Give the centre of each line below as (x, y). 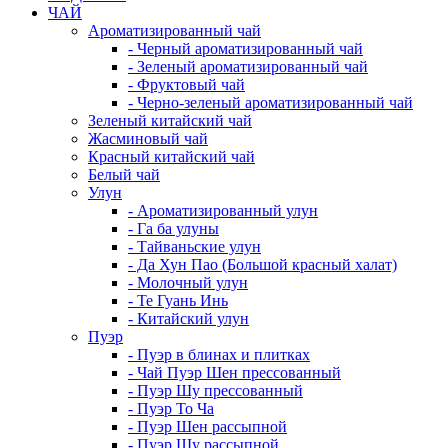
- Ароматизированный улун (223, 210)
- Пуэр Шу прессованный (215, 390)
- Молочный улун (188, 282)
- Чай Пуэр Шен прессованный (234, 372)
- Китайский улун (188, 318)
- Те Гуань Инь (178, 300)
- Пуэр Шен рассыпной (207, 426)
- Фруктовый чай (186, 84)
